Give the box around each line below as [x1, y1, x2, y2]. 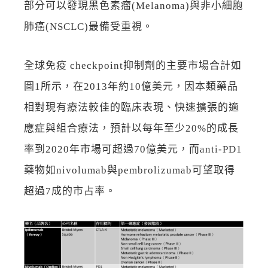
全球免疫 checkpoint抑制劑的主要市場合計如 [24, 59, 242, 71]
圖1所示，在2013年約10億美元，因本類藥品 [24, 80, 238, 92]
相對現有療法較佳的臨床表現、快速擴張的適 [24, 101, 239, 113]
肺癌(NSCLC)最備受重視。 [24, 20, 153, 32]
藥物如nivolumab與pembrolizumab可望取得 [24, 164, 235, 176]
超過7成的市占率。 [24, 185, 116, 197]
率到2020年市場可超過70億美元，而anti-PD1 [24, 143, 242, 155]
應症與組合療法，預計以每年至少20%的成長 [24, 122, 239, 134]
